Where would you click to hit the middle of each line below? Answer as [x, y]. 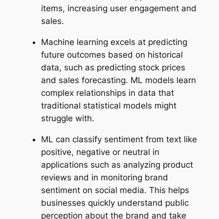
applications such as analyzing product [117, 164]
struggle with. [67, 119]
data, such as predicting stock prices [113, 68]
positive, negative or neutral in [100, 152]
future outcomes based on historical [112, 55]
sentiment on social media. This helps [115, 190]
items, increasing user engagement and [119, 9]
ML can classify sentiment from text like [119, 139]
